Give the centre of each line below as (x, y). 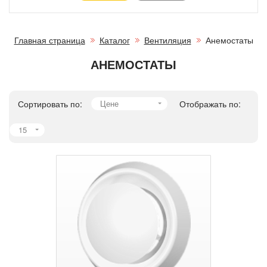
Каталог (114, 40)
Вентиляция (167, 40)
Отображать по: (210, 103)
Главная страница (49, 40)
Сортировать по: (50, 103)
